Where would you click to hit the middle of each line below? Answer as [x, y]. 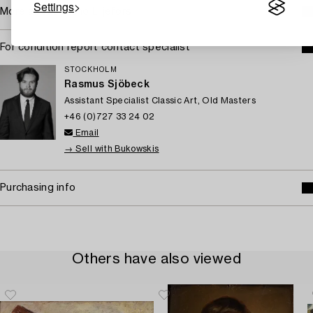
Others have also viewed [156, 260]
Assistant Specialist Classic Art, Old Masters [160, 101]
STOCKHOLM [91, 70]
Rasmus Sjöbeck [107, 85]
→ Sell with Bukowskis [112, 149]
